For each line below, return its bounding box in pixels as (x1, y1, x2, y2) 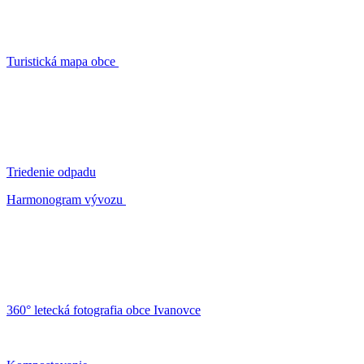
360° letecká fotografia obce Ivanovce (6, 303, 201, 318)
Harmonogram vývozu (6, 193, 126, 207)
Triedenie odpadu (6, 165, 96, 180)
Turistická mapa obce (6, 54, 119, 69)
